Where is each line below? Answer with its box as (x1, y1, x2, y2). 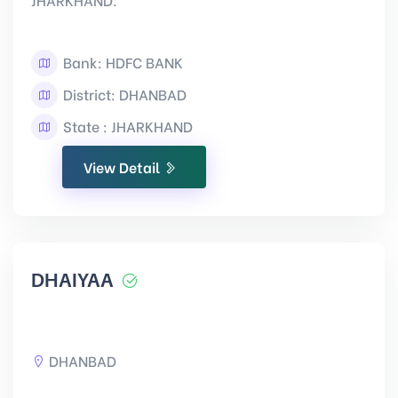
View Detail (84, 156, 163, 177)
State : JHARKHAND (60, 115, 193, 136)
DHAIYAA (31, 270, 114, 291)
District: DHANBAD (60, 84, 187, 104)
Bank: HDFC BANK (60, 52, 183, 72)
